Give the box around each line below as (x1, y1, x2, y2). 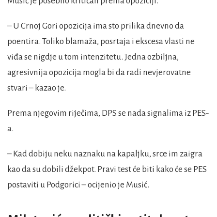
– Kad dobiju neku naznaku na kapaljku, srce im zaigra (7, 149, 202, 159)
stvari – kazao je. (7, 83, 66, 93)
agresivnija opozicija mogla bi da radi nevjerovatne (7, 68, 191, 77)
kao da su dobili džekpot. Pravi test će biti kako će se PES (7, 165, 207, 174)
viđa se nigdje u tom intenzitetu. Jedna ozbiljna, (7, 52, 179, 62)
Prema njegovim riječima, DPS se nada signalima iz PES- (7, 108, 209, 118)
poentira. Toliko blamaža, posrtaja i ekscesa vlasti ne (7, 37, 195, 46)
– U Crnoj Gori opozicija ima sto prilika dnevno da (7, 21, 184, 31)
